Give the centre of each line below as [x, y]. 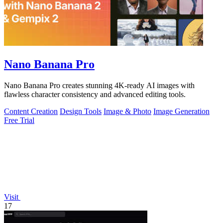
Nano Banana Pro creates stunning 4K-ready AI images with [99, 85]
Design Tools [81, 111]
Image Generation [181, 111]
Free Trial [19, 120]
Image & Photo [127, 111]
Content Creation [31, 111]
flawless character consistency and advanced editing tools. [95, 94]
